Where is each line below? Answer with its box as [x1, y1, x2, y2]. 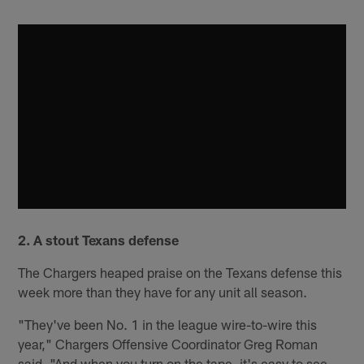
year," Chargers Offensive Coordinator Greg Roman [18, 336, 318, 353]
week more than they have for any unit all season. [18, 284, 308, 301]
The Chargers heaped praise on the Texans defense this [18, 264, 343, 281]
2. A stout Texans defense [18, 232, 180, 249]
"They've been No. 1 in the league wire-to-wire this [18, 316, 318, 333]
